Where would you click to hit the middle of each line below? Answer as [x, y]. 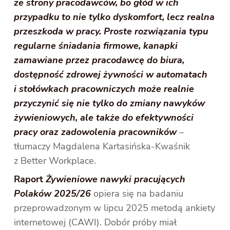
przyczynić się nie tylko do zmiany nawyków [110, 103]
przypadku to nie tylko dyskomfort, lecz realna [114, 17]
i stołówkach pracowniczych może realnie [104, 89]
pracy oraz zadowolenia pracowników [97, 132]
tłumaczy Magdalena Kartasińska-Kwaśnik [102, 147]
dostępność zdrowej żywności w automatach [111, 75]
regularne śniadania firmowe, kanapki [96, 46]
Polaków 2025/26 [54, 194]
